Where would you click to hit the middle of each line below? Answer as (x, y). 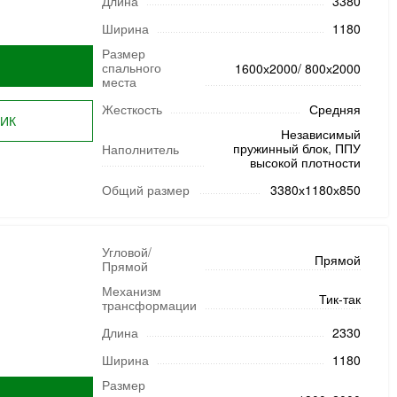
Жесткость (132, 109)
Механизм (131, 291)
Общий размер (145, 190)
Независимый (320, 134)
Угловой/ (126, 252)
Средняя (335, 109)
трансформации (149, 305)
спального (131, 67)
